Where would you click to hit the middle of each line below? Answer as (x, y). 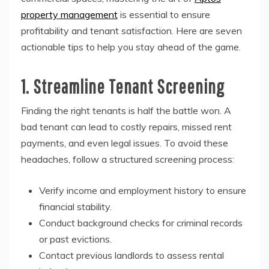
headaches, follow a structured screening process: (128, 159)
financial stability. (75, 207)
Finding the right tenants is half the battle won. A (126, 111)
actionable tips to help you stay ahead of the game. (131, 47)
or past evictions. (75, 239)
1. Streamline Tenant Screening (123, 86)
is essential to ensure (164, 15)
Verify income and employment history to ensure (143, 191)
